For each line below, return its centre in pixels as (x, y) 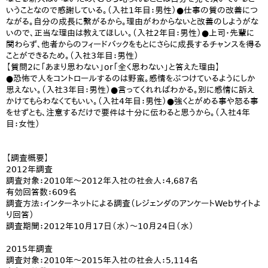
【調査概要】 (28, 158)
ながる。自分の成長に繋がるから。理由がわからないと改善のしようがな (132, 22)
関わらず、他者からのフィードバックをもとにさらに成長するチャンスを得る (134, 44)
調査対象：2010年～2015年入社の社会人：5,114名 (102, 260)
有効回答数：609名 (41, 192)
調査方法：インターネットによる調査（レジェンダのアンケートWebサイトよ (133, 203)
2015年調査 (29, 249)
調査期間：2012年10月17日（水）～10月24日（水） (100, 226)
